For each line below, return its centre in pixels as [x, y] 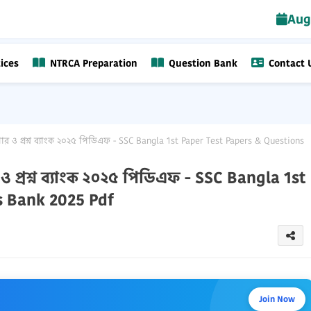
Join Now [277, 299]
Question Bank [201, 63]
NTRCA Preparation [92, 63]
